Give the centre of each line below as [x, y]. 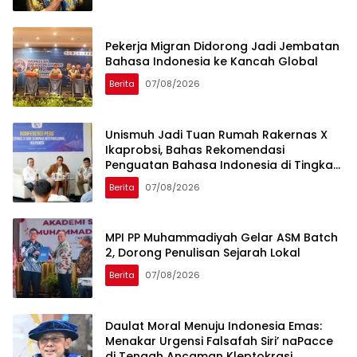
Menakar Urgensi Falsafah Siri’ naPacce [219, 341]
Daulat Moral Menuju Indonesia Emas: [214, 326]
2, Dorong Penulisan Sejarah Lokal [203, 253]
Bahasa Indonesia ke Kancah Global [212, 62]
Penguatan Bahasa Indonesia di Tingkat [222, 165]
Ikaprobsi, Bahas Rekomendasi [195, 149]
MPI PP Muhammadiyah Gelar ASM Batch [222, 238]
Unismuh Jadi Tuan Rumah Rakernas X [216, 134]
